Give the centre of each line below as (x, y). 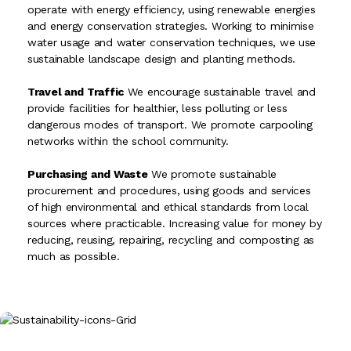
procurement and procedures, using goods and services (169, 191)
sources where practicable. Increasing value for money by (175, 224)
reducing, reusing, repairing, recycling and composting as (171, 240)
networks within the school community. (128, 141)
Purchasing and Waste (88, 174)
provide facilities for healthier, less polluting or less (157, 109)
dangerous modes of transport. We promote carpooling (170, 125)
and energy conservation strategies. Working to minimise (171, 26)
